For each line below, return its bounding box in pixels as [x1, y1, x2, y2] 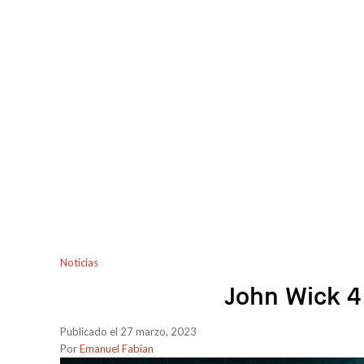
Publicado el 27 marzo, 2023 [60, 325, 197, 338]
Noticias [60, 256, 98, 269]
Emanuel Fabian [80, 342, 154, 355]
